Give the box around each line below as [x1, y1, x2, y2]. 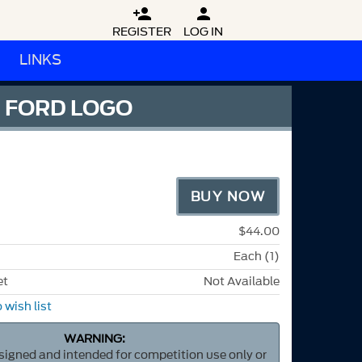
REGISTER [112, 23, 171, 40]
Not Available [204, 272, 280, 290]
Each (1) [234, 247, 280, 265]
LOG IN [183, 23, 223, 40]
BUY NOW [190, 187, 265, 206]
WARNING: [64, 330, 126, 348]
